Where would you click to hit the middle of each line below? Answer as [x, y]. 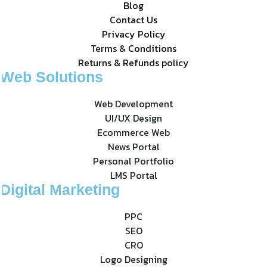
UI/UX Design [133, 118]
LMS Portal [133, 175]
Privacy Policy [133, 34]
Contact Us [133, 19]
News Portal [133, 146]
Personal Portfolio [133, 161]
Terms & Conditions [133, 48]
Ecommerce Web [133, 132]
